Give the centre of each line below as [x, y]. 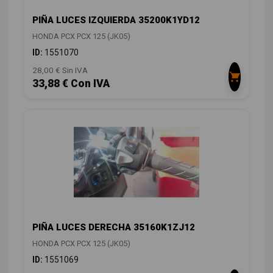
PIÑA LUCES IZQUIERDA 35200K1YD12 [116, 20]
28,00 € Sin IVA [60, 70]
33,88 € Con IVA [71, 83]
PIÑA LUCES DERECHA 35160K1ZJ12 [114, 228]
